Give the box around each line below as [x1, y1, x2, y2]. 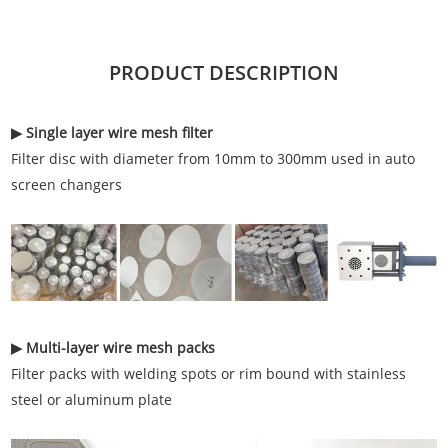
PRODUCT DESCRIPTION [109, 59, 339, 87]
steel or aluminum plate [11, 389, 173, 409]
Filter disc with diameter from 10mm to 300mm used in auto [11, 149, 416, 169]
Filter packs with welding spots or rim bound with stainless [11, 363, 407, 383]
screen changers [11, 175, 123, 195]
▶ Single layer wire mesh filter [11, 123, 214, 143]
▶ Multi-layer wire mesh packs [11, 337, 216, 357]
